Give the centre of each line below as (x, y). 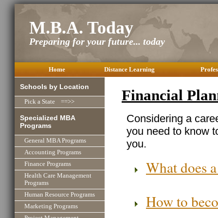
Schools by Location (55, 87)
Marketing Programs (51, 206)
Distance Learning (129, 69)
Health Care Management (58, 175)
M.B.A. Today (81, 28)
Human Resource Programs (60, 194)
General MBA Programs (55, 140)
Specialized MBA (48, 118)
